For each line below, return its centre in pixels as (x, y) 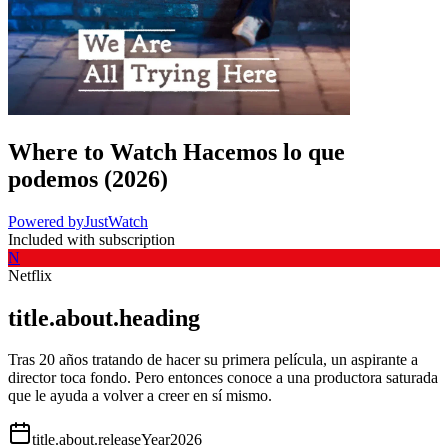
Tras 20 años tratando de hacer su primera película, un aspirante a (213, 360)
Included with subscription (91, 239)
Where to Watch (92, 151)
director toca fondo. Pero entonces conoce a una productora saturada (223, 378)
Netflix (30, 275)
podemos (53, 178)
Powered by (46, 221)
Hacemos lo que (264, 151)
